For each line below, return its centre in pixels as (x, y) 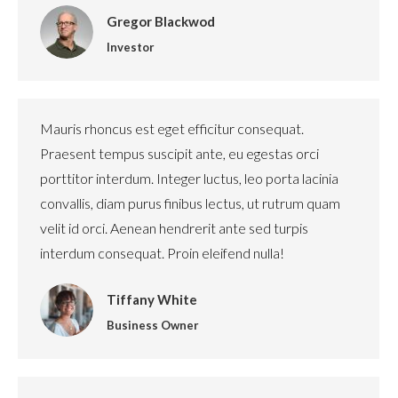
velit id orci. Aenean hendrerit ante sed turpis (174, 228)
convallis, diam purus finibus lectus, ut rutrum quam (190, 203)
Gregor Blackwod (161, 21)
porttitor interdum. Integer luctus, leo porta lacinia (189, 178)
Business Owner (153, 325)
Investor (131, 47)
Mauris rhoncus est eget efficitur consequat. (172, 128)
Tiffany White (152, 299)
